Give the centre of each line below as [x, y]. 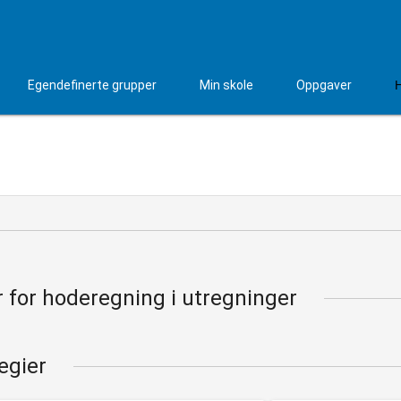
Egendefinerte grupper [92, 85]
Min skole [226, 85]
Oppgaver [324, 85]
